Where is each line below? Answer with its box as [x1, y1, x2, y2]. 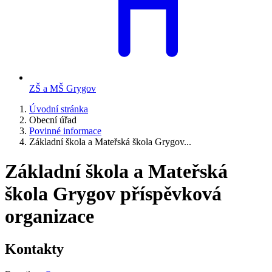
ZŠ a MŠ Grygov [29, 83, 96, 93]
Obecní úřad [29, 115, 76, 125]
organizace [5, 205, 94, 228]
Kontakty [5, 240, 64, 257]
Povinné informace [29, 126, 101, 136]
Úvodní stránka [29, 104, 88, 114]
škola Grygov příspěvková [5, 183, 222, 205]
